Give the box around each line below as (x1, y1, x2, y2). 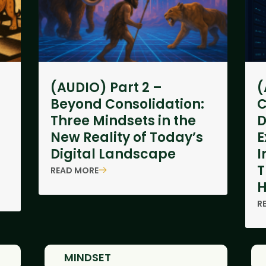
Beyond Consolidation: (50, 95, 204, 113)
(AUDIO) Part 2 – (50, 78, 162, 97)
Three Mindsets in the (50, 112, 196, 130)
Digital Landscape (50, 145, 176, 163)
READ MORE (50, 164, 99, 176)
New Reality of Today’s (50, 128, 203, 147)
